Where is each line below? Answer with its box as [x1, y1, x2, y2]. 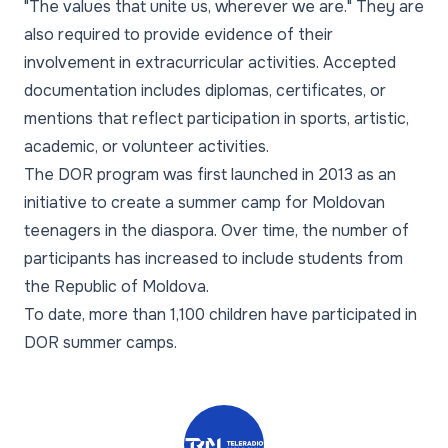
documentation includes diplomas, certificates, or [24, 80, 386, 101]
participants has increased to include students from [24, 248, 403, 269]
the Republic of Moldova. [24, 276, 209, 297]
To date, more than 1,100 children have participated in [24, 304, 417, 325]
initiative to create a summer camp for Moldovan [24, 192, 385, 213]
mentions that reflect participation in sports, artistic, [24, 108, 409, 129]
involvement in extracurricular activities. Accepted [24, 52, 396, 73]
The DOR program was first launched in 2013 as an [24, 164, 396, 185]
